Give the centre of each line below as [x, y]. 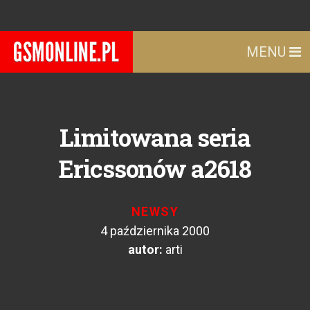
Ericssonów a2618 [155, 168]
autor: [145, 249]
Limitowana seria [155, 137]
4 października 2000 [155, 231]
